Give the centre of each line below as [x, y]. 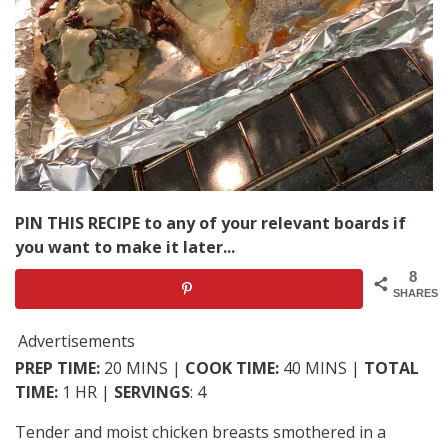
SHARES [415, 293]
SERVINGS [150, 391]
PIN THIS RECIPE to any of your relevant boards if [210, 223]
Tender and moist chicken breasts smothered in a [200, 431]
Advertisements [76, 340]
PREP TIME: [57, 367]
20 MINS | [142, 367]
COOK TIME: [232, 367]
